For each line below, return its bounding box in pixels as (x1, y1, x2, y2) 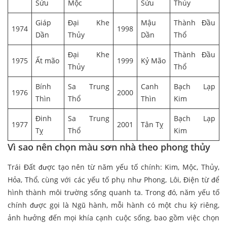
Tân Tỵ (141, 120, 163, 130)
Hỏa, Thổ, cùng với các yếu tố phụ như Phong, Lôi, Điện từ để (8, 175, 219, 185)
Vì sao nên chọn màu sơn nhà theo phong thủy (8, 141, 210, 154)
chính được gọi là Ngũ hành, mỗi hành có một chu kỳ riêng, (8, 200, 219, 210)
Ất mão (35, 56, 59, 66)
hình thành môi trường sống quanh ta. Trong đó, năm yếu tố (8, 187, 219, 198)
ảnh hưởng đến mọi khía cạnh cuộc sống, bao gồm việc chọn (8, 213, 219, 223)
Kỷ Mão (141, 56, 166, 66)
